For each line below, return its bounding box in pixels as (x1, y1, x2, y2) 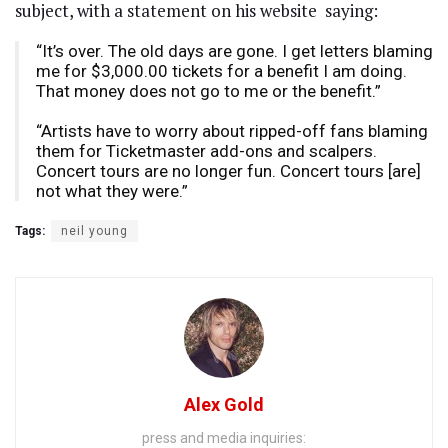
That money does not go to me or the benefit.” (36, 80, 381, 101)
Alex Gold (184, 393, 264, 415)
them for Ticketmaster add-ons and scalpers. (36, 140, 377, 161)
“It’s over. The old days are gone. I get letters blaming (36, 40, 433, 61)
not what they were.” (36, 180, 188, 201)
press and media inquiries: (142, 429, 306, 446)
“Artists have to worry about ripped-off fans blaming (36, 120, 428, 141)
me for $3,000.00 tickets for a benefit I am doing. (36, 60, 407, 81)
